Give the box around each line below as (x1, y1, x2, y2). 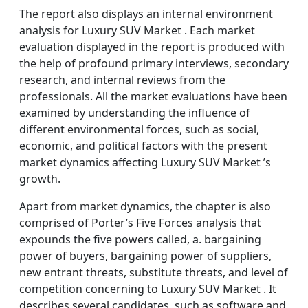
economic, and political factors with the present (19, 138, 267, 153)
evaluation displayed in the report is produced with (19, 39, 285, 54)
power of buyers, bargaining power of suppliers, (19, 248, 272, 263)
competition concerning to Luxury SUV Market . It (19, 281, 276, 296)
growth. (19, 171, 60, 186)
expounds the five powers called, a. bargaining (19, 232, 261, 247)
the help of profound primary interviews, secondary (19, 56, 289, 71)
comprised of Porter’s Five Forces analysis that (19, 215, 261, 230)
